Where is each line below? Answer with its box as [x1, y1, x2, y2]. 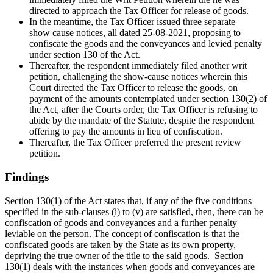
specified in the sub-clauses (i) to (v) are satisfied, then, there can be [5, 206, 263, 217]
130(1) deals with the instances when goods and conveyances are [5, 261, 255, 272]
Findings [5, 170, 55, 183]
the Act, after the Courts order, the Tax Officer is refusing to [29, 104, 258, 115]
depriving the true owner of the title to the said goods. [5, 250, 210, 261]
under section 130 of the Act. [29, 49, 140, 60]
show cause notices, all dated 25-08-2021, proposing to [29, 27, 241, 38]
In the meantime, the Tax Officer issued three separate [29, 16, 235, 27]
